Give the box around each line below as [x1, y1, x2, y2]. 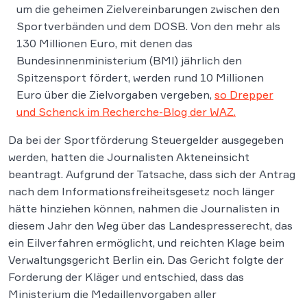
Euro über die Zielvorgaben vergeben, [16, 88, 214, 101]
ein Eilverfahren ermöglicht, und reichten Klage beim [8, 236, 284, 249]
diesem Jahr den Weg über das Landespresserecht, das [8, 219, 293, 232]
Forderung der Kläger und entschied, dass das [8, 270, 244, 284]
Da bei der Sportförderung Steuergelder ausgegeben [8, 133, 284, 147]
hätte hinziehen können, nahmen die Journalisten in [8, 201, 280, 215]
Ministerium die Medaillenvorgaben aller [8, 287, 217, 301]
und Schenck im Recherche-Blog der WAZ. [16, 105, 236, 119]
